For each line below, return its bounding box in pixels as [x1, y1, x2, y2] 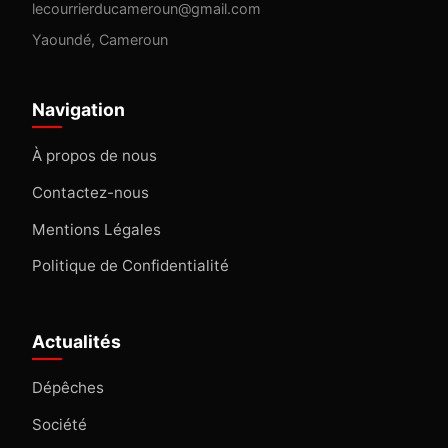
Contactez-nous [32, 182, 149, 202]
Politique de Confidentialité [32, 256, 229, 276]
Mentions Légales [32, 219, 161, 239]
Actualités [32, 331, 121, 353]
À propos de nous [32, 146, 157, 166]
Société [32, 415, 87, 435]
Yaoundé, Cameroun [32, 31, 168, 49]
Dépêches [32, 378, 104, 398]
